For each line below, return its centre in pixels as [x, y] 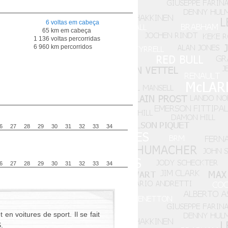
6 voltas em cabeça [73, 22]
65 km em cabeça [67, 31]
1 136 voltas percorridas [67, 39]
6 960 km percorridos [63, 47]
